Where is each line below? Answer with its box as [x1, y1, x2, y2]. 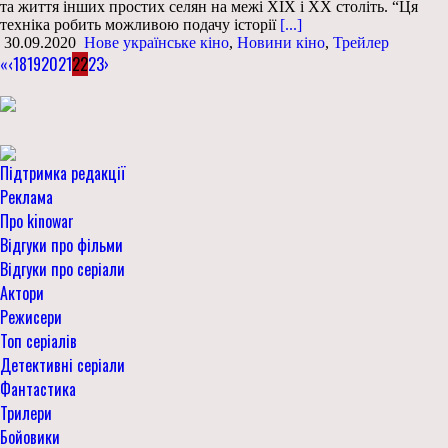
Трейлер [333, 33, 389, 51]
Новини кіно [237, 33, 325, 51]
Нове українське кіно [84, 33, 229, 51]
